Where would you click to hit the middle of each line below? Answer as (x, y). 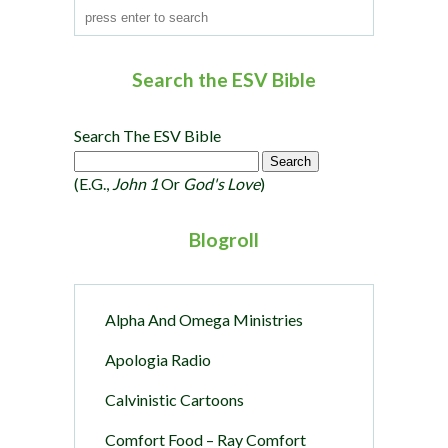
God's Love (221, 183)
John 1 (135, 183)
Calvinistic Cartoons (174, 399)
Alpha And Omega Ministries (204, 319)
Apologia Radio (158, 359)
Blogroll (224, 239)
